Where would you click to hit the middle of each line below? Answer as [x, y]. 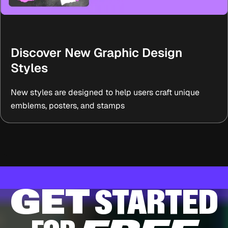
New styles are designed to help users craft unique [105, 92]
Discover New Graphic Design [96, 52]
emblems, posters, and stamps [68, 105]
